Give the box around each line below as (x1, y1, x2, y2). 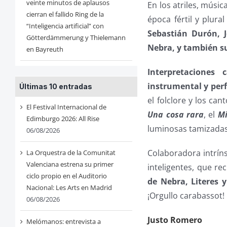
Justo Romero (147, 214, 203, 226)
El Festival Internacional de (26, 102, 106, 112)
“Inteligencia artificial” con (26, 21, 104, 31)
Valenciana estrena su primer (26, 160, 113, 169)
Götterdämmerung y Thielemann (26, 33, 126, 43)
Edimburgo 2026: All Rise (26, 114, 99, 124)
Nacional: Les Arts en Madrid (26, 183, 112, 193)
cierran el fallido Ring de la (26, 10, 104, 19)
